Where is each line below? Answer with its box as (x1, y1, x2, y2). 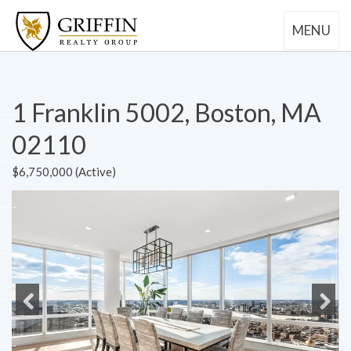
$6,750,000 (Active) (12, 164, 116, 179)
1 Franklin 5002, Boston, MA (12, 96, 321, 128)
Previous (16, 321, 68, 338)
